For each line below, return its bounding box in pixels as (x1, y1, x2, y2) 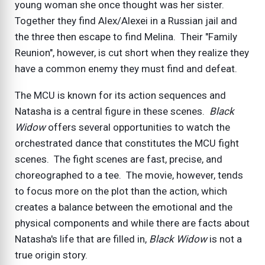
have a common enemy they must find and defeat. (15, 63, 237, 75)
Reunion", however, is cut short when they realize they (15, 47, 249, 59)
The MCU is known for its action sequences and (15, 89, 226, 102)
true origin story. (15, 249, 88, 261)
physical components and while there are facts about (15, 217, 250, 230)
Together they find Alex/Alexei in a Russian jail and (15, 15, 237, 27)
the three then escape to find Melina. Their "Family (15, 31, 237, 43)
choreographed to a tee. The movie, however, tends (15, 169, 243, 182)
